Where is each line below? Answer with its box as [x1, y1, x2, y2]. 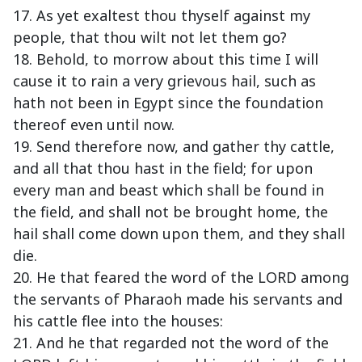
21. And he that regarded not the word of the [13, 333, 329, 353]
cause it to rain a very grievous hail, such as [13, 71, 316, 91]
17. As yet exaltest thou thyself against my [13, 6, 310, 26]
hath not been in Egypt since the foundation [13, 93, 323, 113]
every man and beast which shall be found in [13, 180, 324, 200]
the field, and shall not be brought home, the [13, 202, 328, 222]
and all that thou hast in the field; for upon [13, 158, 313, 179]
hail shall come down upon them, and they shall [13, 224, 345, 244]
